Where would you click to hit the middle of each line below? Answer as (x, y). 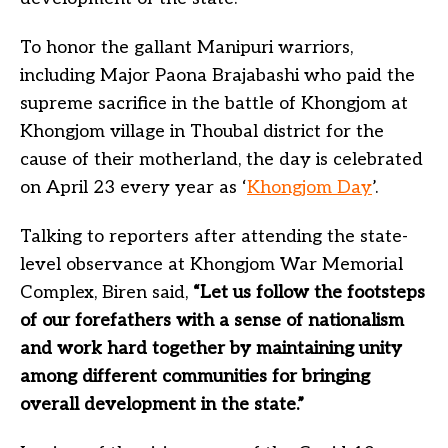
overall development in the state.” (162, 404)
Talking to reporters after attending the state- (214, 236)
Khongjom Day (309, 187)
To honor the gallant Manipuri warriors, (186, 47)
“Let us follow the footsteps (309, 292)
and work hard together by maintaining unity (211, 348)
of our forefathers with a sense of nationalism (212, 320)
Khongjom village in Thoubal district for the (202, 131)
